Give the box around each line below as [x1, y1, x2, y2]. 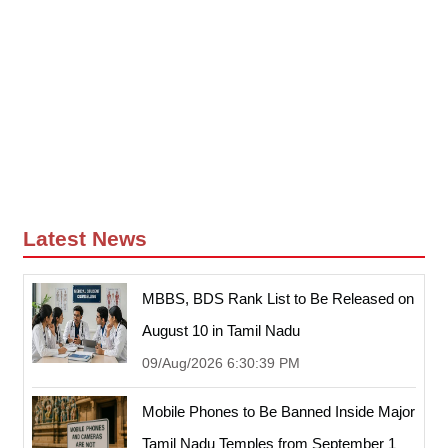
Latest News [23, 226, 147, 250]
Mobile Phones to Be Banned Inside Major [142, 402, 415, 420]
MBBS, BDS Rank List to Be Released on [142, 289, 414, 307]
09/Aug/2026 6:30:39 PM [142, 354, 300, 371]
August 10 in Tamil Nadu [142, 321, 300, 339]
